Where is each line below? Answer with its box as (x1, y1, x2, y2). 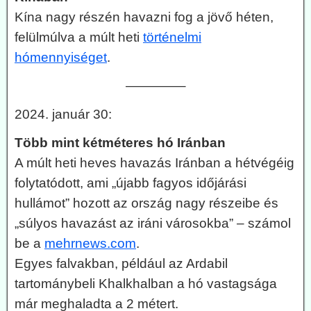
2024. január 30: (15, 106, 112, 121)
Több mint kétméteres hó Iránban (15, 135, 226, 150)
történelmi (143, 29, 201, 44)
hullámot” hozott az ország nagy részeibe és (15, 195, 278, 210)
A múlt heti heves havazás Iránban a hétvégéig (15, 155, 294, 170)
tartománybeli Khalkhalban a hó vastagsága (15, 276, 277, 291)
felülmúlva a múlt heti (15, 29, 143, 44)
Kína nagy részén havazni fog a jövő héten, (15, 9, 274, 24)
